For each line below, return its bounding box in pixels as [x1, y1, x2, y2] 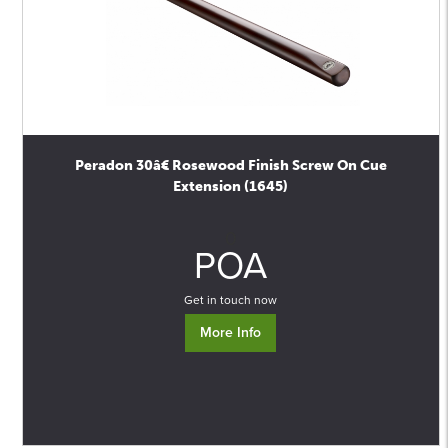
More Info [200, 324, 262, 341]
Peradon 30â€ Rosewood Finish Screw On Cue [74, 157, 387, 174]
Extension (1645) [173, 178, 289, 195]
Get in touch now [184, 293, 278, 307]
